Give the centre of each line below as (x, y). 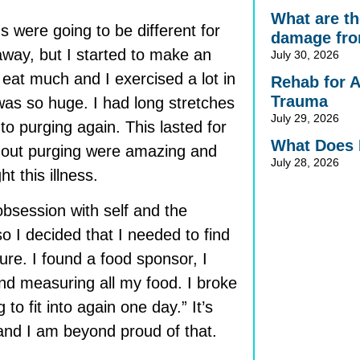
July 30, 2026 (305, 55)
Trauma (300, 102)
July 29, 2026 (305, 119)
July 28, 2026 (305, 163)
